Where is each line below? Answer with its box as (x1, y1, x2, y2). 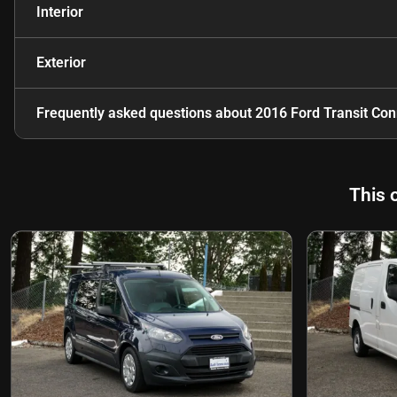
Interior (36, 3, 83, 20)
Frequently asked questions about (36, 104, 255, 121)
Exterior (36, 53, 86, 71)
